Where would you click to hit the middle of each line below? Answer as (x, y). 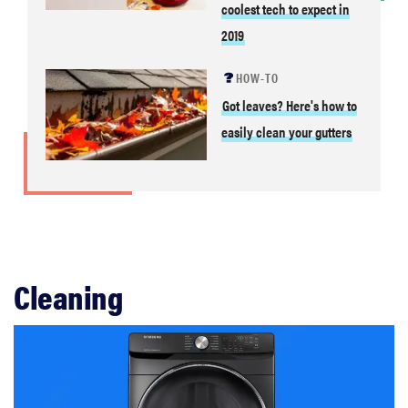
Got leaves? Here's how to (289, 105)
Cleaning (68, 296)
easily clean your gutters (286, 131)
